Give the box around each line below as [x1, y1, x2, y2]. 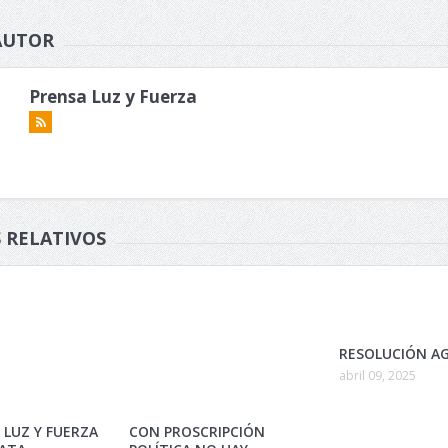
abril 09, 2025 [339, 367, 416, 384]
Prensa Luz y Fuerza [29, 85, 197, 108]
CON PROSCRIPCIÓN [129, 422, 265, 441]
